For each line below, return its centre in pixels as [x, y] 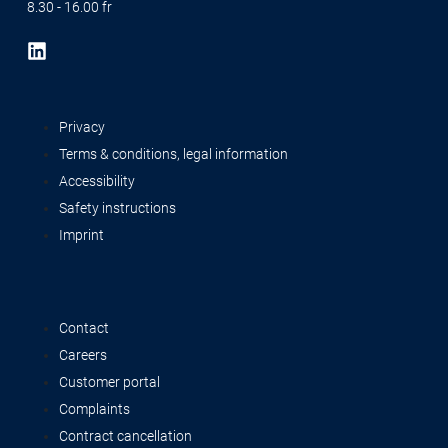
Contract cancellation [125, 436]
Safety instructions [117, 208]
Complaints [94, 409]
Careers [83, 355]
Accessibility [97, 181]
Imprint [81, 235]
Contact [84, 328]
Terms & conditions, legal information [173, 154]
